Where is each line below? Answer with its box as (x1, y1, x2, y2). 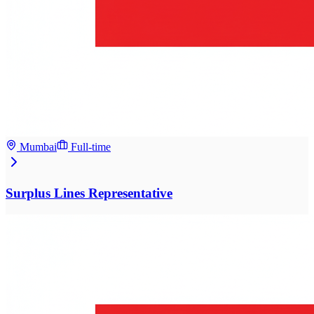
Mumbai (20, 140, 57, 153)
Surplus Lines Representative (6, 186, 172, 201)
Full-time (71, 140, 111, 153)
